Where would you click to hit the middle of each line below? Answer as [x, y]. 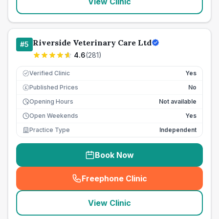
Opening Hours [51, 101]
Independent [178, 130]
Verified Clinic [50, 73]
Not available [178, 101]
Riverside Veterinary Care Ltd [92, 43]
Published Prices [54, 87]
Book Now [114, 155]
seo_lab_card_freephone [160, 184]
